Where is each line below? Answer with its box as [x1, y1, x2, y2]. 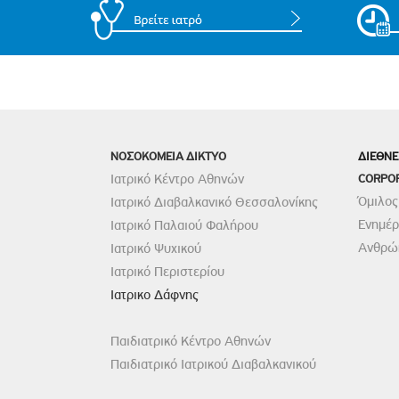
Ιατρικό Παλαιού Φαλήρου [110, 217, 259, 233]
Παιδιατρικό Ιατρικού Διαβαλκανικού [110, 356, 317, 372]
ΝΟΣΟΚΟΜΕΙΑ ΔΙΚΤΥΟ [110, 149, 227, 163]
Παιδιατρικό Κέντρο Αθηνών [110, 333, 272, 349]
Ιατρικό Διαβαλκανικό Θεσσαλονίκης [110, 194, 319, 210]
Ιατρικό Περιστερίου [110, 264, 225, 280]
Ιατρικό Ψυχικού [110, 240, 202, 256]
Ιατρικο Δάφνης [110, 287, 199, 303]
